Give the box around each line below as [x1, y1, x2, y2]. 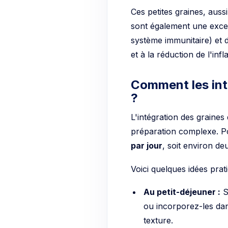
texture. [143, 215, 173, 226]
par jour [131, 140, 162, 151]
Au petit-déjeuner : [143, 187, 220, 197]
